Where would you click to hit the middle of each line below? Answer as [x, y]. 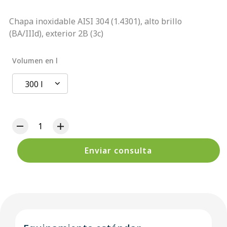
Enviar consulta [119, 150]
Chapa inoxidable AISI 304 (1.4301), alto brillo [95, 21]
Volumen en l [35, 60]
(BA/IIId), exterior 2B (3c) [56, 33]
